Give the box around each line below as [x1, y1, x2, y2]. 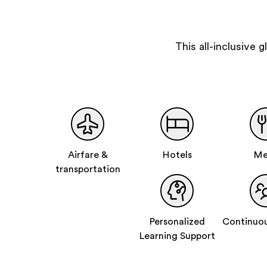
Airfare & [67, 150, 108, 160]
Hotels [162, 150, 192, 160]
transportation [55, 164, 120, 175]
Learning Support [139, 231, 215, 241]
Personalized [149, 216, 205, 227]
